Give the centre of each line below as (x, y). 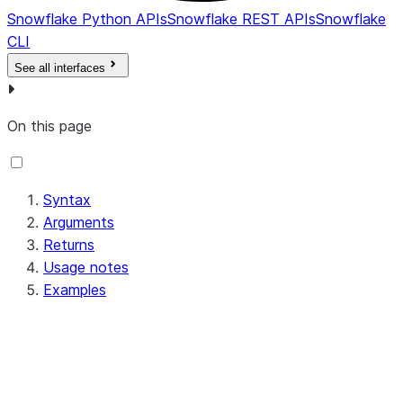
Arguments (79, 223)
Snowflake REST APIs (242, 19)
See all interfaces (60, 68)
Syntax (67, 200)
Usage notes (86, 268)
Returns (69, 245)
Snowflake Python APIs (87, 19)
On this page (49, 126)
